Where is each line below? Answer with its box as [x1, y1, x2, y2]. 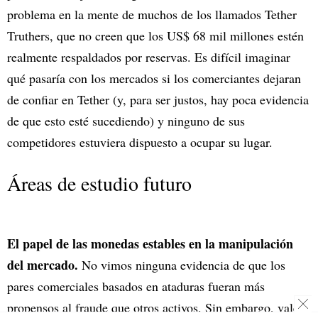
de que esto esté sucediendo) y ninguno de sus [7, 111, 245, 129]
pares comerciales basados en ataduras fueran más [7, 277, 265, 295]
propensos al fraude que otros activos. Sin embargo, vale [7, 298, 299, 316]
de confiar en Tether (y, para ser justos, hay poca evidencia [7, 90, 309, 108]
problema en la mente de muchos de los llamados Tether [7, 5, 297, 23]
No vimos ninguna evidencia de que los [82, 256, 285, 273]
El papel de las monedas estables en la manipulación [7, 234, 293, 253]
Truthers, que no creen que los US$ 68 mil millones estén [7, 26, 304, 44]
